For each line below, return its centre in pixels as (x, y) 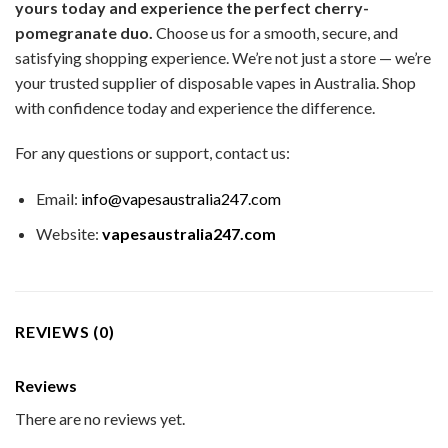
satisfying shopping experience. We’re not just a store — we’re (223, 57)
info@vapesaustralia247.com (180, 199)
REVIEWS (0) (65, 331)
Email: (58, 199)
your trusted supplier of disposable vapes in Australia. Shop (215, 82)
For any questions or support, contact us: (152, 153)
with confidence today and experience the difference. (195, 107)
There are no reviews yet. (100, 418)
